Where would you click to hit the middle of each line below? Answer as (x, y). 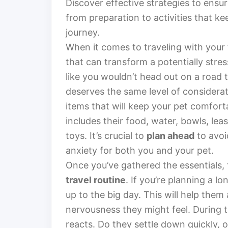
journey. (83, 33)
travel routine (96, 180)
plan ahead (170, 136)
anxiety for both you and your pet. (140, 151)
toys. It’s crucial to (106, 136)
